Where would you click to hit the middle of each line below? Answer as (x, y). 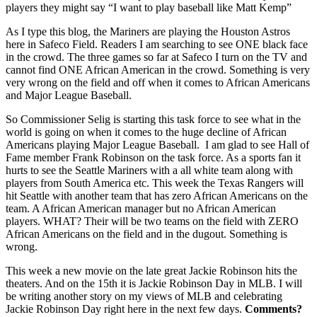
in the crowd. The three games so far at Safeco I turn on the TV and (156, 57)
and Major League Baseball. (69, 95)
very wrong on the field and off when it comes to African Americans (158, 82)
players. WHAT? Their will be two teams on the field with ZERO (152, 221)
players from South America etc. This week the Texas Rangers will (155, 183)
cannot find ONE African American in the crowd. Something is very (158, 69)
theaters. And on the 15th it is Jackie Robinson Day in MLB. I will (154, 283)
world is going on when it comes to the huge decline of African (146, 132)
